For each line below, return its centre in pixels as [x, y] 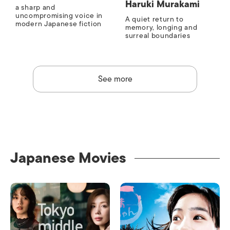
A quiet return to [155, 20]
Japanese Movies [68, 158]
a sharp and [35, 8]
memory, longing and [161, 28]
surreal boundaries [158, 36]
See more [115, 79]
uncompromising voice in [59, 16]
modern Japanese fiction [59, 24]
